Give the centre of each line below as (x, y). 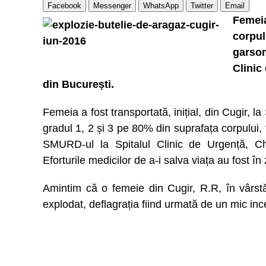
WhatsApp (161, 6)
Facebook (64, 6)
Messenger (112, 6)
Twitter (202, 6)
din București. (78, 84)
